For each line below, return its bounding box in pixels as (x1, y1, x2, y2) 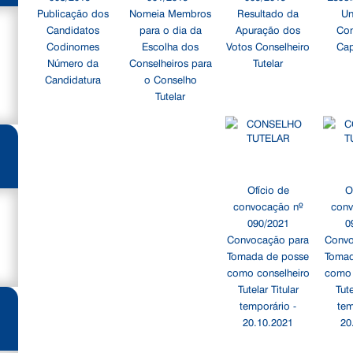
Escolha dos (142, 39, 199, 53)
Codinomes (46, 39, 100, 53)
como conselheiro (226, 265, 310, 279)
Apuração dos (236, 22, 301, 36)
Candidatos (46, 22, 100, 36)
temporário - (240, 298, 297, 312)
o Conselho (143, 72, 197, 86)
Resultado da (237, 6, 299, 20)
